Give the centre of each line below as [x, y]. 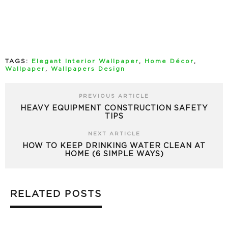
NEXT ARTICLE [114, 134]
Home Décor [169, 61]
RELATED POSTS [56, 194]
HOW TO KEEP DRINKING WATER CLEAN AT [114, 146]
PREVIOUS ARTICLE [114, 96]
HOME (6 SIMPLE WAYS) [114, 154]
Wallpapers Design [88, 69]
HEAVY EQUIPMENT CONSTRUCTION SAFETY [114, 108]
